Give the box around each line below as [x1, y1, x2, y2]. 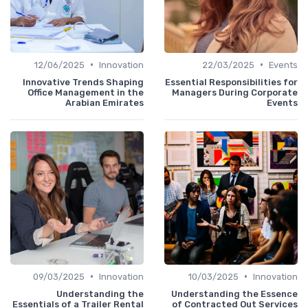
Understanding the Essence [171, 288, 298, 299]
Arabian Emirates [65, 97, 144, 108]
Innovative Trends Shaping [23, 76, 144, 87]
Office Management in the [27, 87, 144, 98]
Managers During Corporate [172, 87, 298, 98]
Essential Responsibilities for [165, 76, 298, 87]
